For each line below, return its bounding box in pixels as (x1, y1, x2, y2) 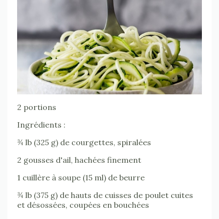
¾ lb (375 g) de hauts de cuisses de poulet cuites (17, 190, 193, 200)
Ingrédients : (17, 120, 66, 130)
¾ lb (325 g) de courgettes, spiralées (17, 137, 151, 147)
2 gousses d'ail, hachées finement (17, 155, 141, 165)
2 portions (17, 102, 56, 112)
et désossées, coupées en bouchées (17, 200, 149, 210)
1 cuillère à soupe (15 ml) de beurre (17, 173, 145, 182)
